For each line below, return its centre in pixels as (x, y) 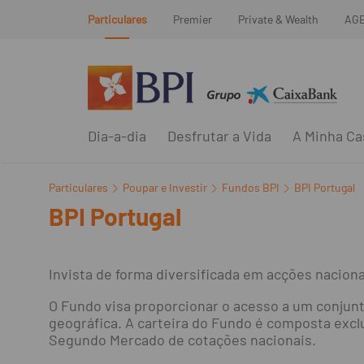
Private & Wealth (278, 19)
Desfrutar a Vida (219, 136)
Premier (192, 19)
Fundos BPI (251, 187)
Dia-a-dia (117, 136)
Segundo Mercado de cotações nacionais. (182, 340)
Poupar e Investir (165, 187)
